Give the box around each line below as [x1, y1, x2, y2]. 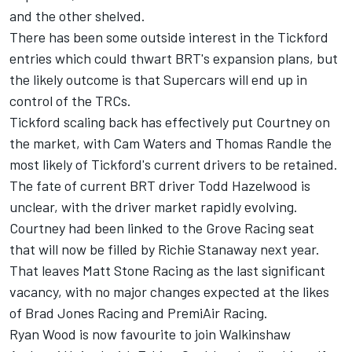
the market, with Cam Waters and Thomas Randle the [9, 134, 332, 152]
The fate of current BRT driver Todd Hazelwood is [9, 177, 310, 195]
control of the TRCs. [9, 92, 131, 110]
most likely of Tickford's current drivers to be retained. [9, 156, 338, 174]
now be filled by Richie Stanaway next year [61, 240, 316, 258]
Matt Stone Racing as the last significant [82, 262, 325, 280]
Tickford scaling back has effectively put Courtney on [9, 113, 330, 131]
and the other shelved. [9, 7, 145, 25]
